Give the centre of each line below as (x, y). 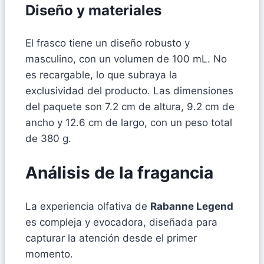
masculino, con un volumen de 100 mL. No (126, 59)
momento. (49, 254)
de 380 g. (48, 138)
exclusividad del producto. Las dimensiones (129, 90)
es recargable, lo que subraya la (101, 75)
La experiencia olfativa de (88, 207)
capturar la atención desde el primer (111, 238)
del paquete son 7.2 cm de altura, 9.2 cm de (130, 106)
